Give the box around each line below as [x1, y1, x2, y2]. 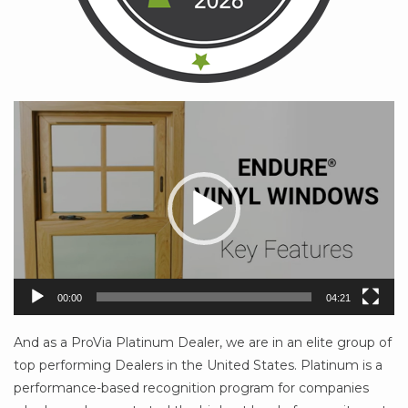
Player [13, 126, 53, 143]
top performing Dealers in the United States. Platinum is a [14, 357, 382, 374]
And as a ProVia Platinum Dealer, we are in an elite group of [14, 334, 392, 352]
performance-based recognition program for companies [14, 380, 369, 397]
